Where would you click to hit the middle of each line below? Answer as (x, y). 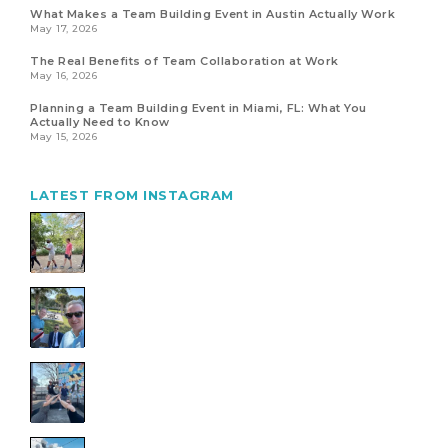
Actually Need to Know (100, 121)
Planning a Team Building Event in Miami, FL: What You (198, 107)
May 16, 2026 (63, 75)
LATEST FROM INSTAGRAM (132, 194)
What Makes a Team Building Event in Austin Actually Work (212, 13)
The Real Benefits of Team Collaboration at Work (184, 60)
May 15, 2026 (63, 136)
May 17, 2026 (63, 28)
